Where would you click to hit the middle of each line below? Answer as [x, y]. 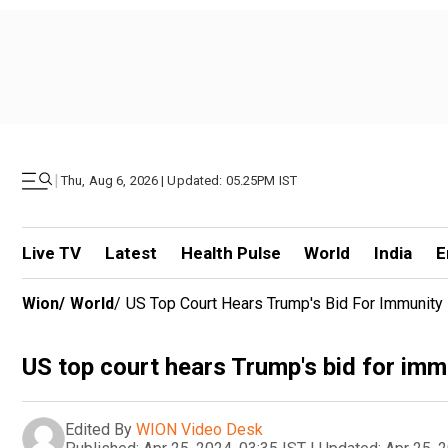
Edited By [98, 429]
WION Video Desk [199, 429]
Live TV [51, 253]
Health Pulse [230, 253]
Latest [130, 253]
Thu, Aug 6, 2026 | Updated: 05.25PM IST [179, 180]
